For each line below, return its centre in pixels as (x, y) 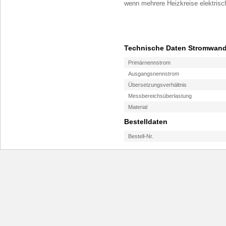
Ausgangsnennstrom (154, 73)
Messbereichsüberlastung (160, 96)
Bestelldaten (146, 121)
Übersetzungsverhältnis (158, 84)
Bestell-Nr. (141, 136)
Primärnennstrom (150, 62)
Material (138, 107)
